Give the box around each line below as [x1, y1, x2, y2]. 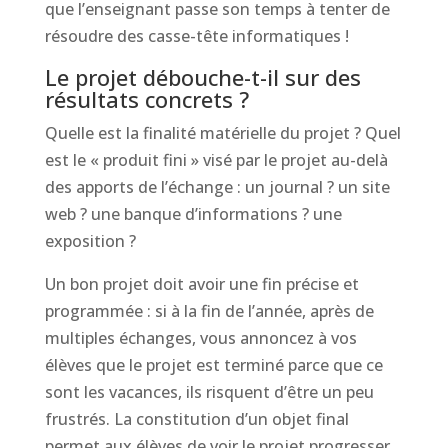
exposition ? [44, 230, 136, 252]
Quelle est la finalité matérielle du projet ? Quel [44, 122, 401, 144]
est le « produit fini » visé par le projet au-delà [44, 149, 388, 171]
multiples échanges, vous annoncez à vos [44, 327, 357, 349]
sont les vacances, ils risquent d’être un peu [44, 381, 374, 403]
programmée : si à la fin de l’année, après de [44, 300, 374, 322]
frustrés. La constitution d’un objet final [44, 408, 349, 430]
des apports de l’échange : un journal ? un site [44, 176, 390, 198]
